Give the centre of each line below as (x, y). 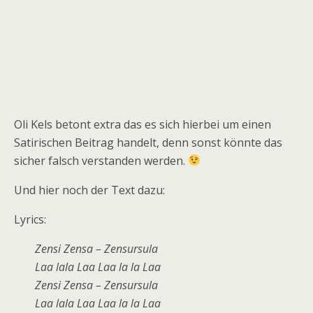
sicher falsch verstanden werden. (101, 160)
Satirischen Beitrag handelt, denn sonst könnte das (148, 142)
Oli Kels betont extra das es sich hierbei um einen (143, 124)
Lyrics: (30, 219)
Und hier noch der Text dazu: (89, 190)
